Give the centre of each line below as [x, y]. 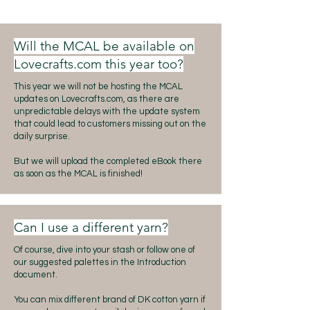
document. [36, 275]
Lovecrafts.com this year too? [99, 64]
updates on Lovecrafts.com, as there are [97, 99]
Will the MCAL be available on [104, 46]
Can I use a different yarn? [91, 227]
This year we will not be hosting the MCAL [98, 86]
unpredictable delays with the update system [107, 111]
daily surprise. [42, 136]
